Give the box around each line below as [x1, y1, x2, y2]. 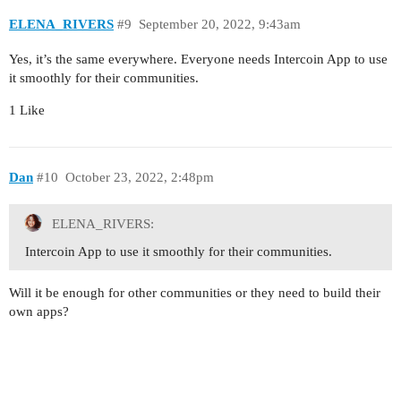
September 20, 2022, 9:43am [138, 16, 301, 31]
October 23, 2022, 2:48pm [64, 169, 214, 184]
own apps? [9, 303, 69, 319]
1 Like [9, 103, 45, 118]
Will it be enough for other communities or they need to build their [9, 285, 380, 300]
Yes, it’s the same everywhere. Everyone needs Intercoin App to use [9, 52, 388, 67]
